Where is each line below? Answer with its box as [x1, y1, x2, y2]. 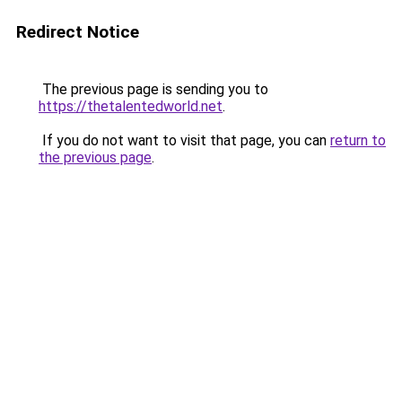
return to [330, 132, 386, 149]
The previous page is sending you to [39, 81, 268, 98]
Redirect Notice [16, 22, 139, 42]
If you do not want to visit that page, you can [39, 132, 330, 149]
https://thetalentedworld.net [39, 98, 223, 115]
